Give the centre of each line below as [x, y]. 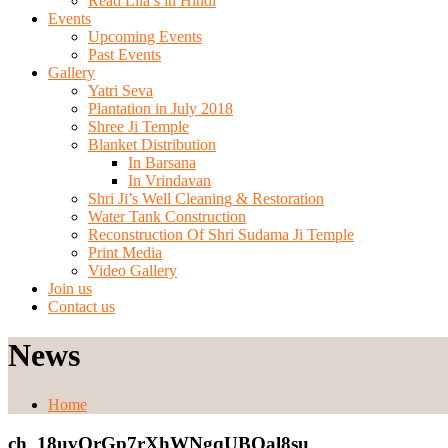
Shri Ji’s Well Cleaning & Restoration [206, 198]
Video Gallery [132, 270]
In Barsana [162, 162]
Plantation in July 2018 [160, 108]
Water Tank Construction [167, 216]
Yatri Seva [120, 90]
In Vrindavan [169, 180]
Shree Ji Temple [138, 126]
